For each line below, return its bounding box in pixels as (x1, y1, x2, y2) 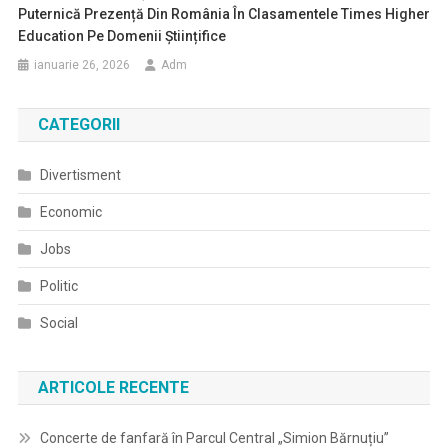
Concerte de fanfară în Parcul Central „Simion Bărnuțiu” (39, 430, 389, 446)
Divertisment (39, 167, 121, 183)
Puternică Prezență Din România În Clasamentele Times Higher (18, 6, 431, 22)
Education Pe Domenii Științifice (18, 28, 227, 44)
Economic (39, 204, 102, 220)
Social (39, 315, 78, 331)
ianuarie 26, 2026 (34, 58, 131, 72)
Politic (39, 278, 78, 294)
